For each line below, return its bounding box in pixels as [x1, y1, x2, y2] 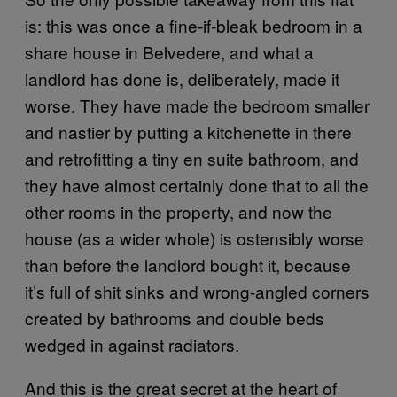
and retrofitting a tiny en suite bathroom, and [25, 145, 359, 170]
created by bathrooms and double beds [25, 305, 324, 330]
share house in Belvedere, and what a [25, 39, 314, 64]
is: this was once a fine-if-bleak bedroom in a [25, 12, 362, 37]
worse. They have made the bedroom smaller [25, 92, 370, 117]
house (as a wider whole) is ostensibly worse [25, 225, 364, 250]
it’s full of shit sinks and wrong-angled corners [25, 278, 370, 303]
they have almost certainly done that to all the [25, 172, 369, 197]
